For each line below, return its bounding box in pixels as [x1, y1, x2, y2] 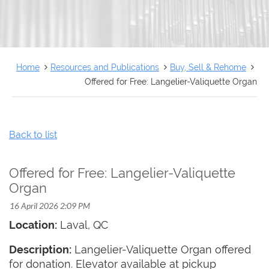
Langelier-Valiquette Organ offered [71, 243, 251, 256]
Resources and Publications [50, 61, 159, 72]
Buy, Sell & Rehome [170, 61, 246, 72]
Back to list [9, 128, 57, 141]
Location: [9, 218, 57, 231]
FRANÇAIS [19, 11, 65, 23]
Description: [9, 243, 71, 256]
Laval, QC [57, 218, 108, 231]
